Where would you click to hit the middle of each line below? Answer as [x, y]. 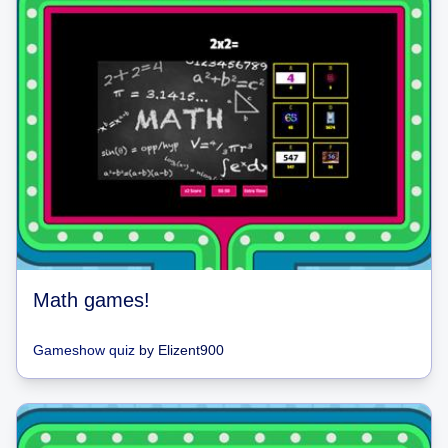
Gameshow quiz [84, 349]
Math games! [91, 299]
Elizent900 [191, 349]
